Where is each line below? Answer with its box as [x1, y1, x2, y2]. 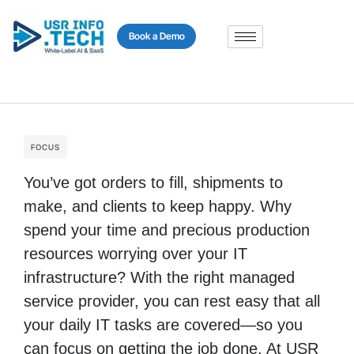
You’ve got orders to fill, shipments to [24, 174, 283, 191]
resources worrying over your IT [24, 245, 247, 262]
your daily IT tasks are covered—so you [24, 316, 303, 333]
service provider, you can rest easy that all [24, 292, 320, 310]
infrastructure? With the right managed [24, 269, 295, 286]
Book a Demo [128, 30, 185, 42]
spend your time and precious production [24, 221, 310, 239]
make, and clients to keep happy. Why [24, 198, 292, 215]
